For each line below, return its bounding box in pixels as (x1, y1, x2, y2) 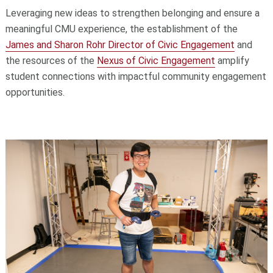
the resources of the (5, 54, 97, 66)
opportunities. (5, 86, 65, 98)
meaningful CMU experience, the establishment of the (5, 23, 238, 35)
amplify (214, 54, 249, 66)
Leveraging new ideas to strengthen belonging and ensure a (5, 7, 260, 19)
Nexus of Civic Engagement (96, 54, 215, 66)
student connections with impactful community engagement (5, 70, 266, 82)
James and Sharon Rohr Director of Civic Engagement (5, 38, 235, 51)
